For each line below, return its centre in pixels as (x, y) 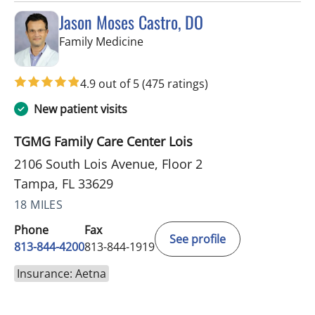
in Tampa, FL (176, 41)
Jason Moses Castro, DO (131, 22)
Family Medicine (101, 42)
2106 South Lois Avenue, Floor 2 (108, 163)
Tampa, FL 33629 (64, 183)
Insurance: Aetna (62, 273)
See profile (198, 239)
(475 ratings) (175, 83)
